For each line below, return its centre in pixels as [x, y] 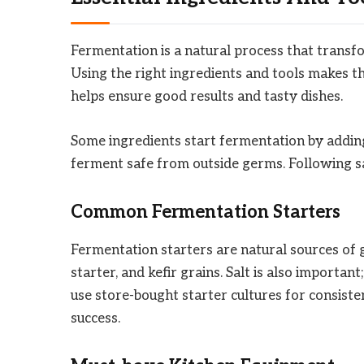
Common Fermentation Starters [206, 212]
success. [95, 318]
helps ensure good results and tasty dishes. [207, 97]
